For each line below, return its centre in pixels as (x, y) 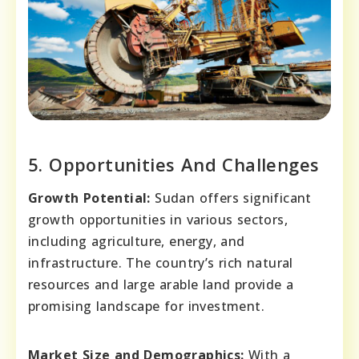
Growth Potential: (89, 198)
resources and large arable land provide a (161, 285)
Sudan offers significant (231, 198)
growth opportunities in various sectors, (158, 220)
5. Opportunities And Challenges (174, 165)
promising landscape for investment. (146, 307)
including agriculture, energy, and (137, 242)
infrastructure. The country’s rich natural (161, 263)
